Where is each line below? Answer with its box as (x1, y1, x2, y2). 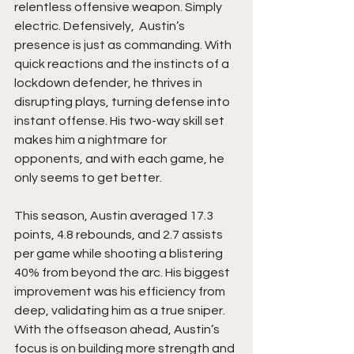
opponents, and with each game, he (14, 153, 227, 166)
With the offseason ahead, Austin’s (14, 323, 222, 337)
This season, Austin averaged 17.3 (14, 209, 216, 223)
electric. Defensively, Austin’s (14, 20, 187, 33)
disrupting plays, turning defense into (14, 96, 232, 109)
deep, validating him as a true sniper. (14, 304, 228, 318)
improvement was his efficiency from (14, 285, 228, 299)
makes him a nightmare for (14, 134, 169, 147)
